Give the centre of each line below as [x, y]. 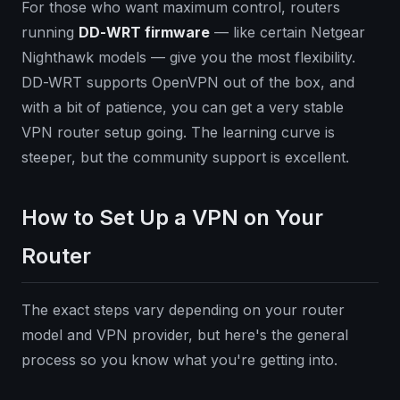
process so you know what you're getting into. [179, 360]
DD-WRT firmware [144, 33]
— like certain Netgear [287, 33]
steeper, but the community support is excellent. [185, 158]
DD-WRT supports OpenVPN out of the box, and [188, 83]
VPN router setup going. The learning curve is [178, 133]
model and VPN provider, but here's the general [185, 335]
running [50, 33]
